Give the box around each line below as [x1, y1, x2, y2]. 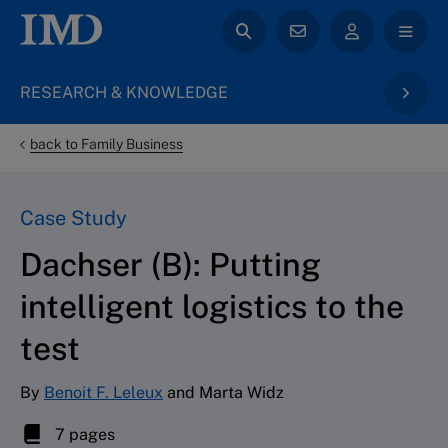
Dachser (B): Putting [20, 245, 321, 283]
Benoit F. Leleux [44, 382, 163, 402]
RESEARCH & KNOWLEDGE [20, 83, 228, 102]
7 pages [51, 424, 115, 444]
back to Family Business [30, 136, 183, 152]
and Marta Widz [163, 382, 284, 402]
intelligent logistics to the [20, 287, 404, 325]
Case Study [20, 205, 127, 230]
